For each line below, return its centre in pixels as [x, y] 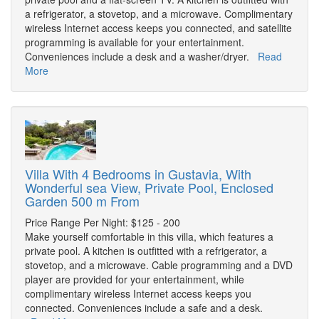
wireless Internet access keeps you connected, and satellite [158, 28]
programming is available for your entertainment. [135, 42]
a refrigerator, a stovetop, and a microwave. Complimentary [159, 14]
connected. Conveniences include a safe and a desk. [144, 308]
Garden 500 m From [82, 201]
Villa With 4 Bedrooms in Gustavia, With [138, 174]
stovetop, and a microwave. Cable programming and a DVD [159, 265]
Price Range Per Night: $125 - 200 [103, 223]
